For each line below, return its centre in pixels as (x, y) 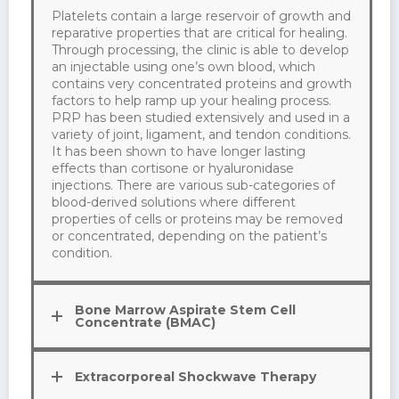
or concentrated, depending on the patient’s (189, 236)
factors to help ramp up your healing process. (191, 101)
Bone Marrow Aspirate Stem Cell (185, 310)
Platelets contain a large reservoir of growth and (201, 16)
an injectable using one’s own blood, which (183, 67)
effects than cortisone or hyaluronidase (173, 169)
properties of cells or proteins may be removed (197, 220)
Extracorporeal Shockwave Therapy (195, 377)
